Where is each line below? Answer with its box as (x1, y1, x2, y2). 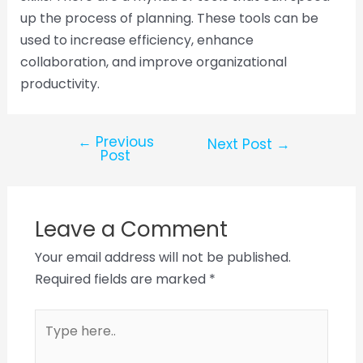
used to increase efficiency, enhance (19, 31, 254, 50)
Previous (91, 132, 154, 152)
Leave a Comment (34, 215, 228, 245)
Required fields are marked (34, 270, 209, 289)
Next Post (207, 135, 277, 155)
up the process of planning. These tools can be (19, 9, 318, 28)
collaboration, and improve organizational (19, 53, 287, 72)
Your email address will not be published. (34, 248, 291, 267)
